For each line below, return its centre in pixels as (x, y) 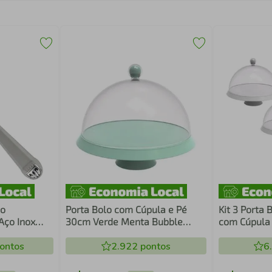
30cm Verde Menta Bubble (124, 221)
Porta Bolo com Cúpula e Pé (127, 209)
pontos (154, 246)
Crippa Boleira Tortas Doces (127, 233)
